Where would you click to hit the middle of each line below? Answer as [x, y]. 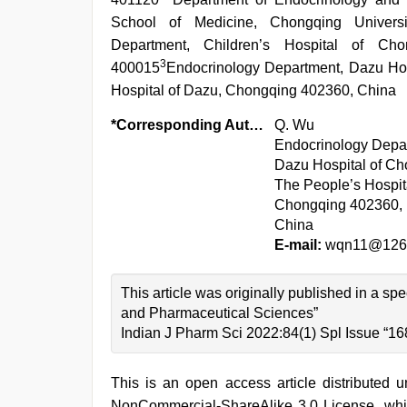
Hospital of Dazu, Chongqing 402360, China [253, 90]
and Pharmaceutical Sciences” [219, 313]
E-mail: [298, 245]
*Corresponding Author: [256, 125]
